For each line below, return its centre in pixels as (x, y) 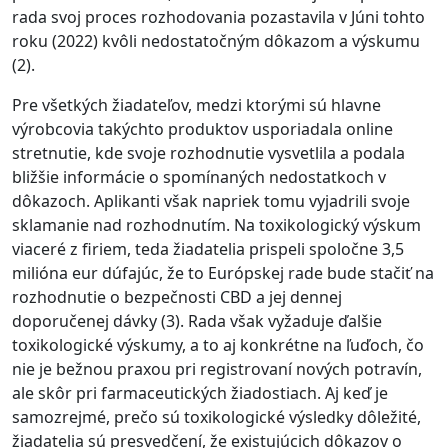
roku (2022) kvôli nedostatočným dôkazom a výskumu (216, 40)
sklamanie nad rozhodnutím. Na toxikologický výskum (216, 224)
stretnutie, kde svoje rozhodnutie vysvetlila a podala (208, 152)
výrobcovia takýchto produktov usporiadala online (202, 128)
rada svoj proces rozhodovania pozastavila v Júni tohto (218, 16)
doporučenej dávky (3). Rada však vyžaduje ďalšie (197, 320)
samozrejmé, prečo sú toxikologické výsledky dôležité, (216, 416)
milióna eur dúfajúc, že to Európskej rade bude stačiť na (223, 272)
